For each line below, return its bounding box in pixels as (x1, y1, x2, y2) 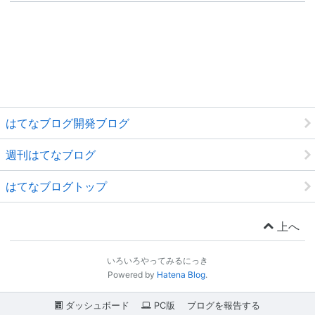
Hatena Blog (157, 269, 205, 281)
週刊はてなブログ (6, 148, 96, 162)
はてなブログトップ (6, 179, 107, 194)
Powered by (108, 269, 157, 281)
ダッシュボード (63, 300, 130, 311)
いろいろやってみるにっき (107, 255, 208, 266)
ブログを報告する (186, 300, 260, 311)
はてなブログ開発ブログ (6, 116, 129, 131)
